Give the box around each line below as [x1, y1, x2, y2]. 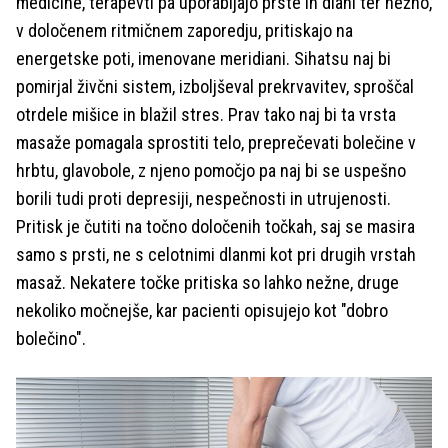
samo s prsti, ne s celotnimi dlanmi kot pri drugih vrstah [16, 243, 416, 265]
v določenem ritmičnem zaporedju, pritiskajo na [16, 19, 353, 41]
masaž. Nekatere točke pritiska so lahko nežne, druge [16, 271, 399, 293]
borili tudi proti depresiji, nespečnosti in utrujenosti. [16, 187, 391, 209]
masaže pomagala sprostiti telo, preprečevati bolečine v [16, 131, 416, 153]
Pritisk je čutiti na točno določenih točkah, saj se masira [16, 215, 415, 237]
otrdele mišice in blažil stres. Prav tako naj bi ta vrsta [16, 103, 396, 125]
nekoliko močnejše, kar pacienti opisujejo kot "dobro [16, 299, 388, 321]
